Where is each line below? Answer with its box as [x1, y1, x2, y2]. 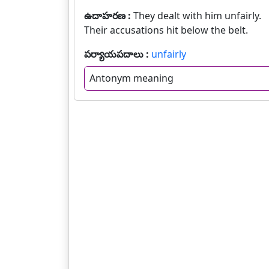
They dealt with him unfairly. [133, 9, 261, 22]
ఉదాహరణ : [84, 9, 133, 22]
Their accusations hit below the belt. [84, 23, 248, 37]
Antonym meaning [89, 71, 174, 85]
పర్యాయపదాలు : [84, 47, 151, 61]
